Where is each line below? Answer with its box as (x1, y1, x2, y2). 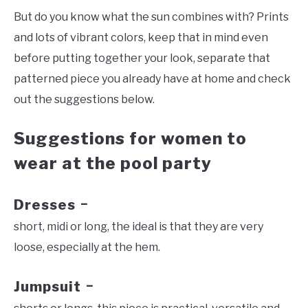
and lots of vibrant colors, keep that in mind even (14, 31, 268, 45)
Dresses (14, 197, 76, 214)
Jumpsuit (14, 278, 81, 295)
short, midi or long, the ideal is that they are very (14, 220, 263, 234)
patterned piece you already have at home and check (14, 72, 291, 86)
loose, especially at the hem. (14, 241, 160, 254)
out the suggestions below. (14, 93, 155, 107)
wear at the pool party (14, 153, 212, 174)
